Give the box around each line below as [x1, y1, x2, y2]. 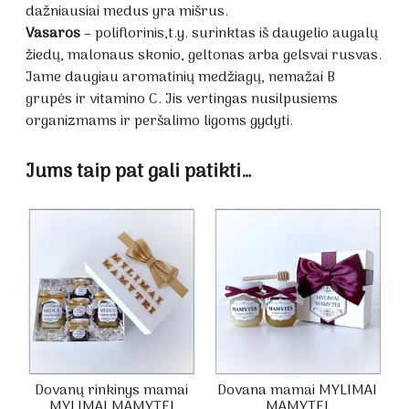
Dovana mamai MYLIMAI [217, 379, 378, 404]
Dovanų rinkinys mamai [35, 379, 189, 404]
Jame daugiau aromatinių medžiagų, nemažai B [26, 65, 335, 89]
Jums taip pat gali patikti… [26, 155, 252, 188]
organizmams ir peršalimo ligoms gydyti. [26, 109, 293, 133]
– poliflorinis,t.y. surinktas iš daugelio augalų [80, 21, 378, 46]
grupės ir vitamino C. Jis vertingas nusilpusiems [26, 87, 338, 111]
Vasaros [26, 21, 80, 46]
